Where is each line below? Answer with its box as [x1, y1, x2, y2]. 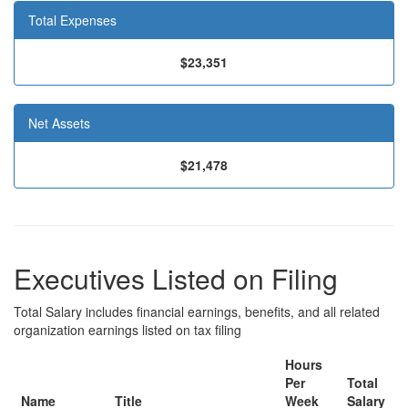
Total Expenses [28, 11, 117, 29]
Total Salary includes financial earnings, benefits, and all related [14, 302, 380, 321]
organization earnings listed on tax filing [14, 321, 241, 339]
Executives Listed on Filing [14, 259, 338, 298]
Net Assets [28, 114, 90, 132]
